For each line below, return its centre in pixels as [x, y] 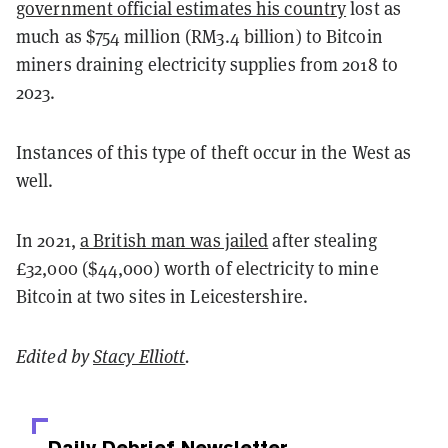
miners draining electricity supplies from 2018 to [207, 63]
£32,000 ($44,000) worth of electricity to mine [197, 267]
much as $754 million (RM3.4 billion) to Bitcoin [199, 35]
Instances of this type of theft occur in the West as [214, 151]
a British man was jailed [174, 239]
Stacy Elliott [139, 355]
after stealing [322, 239]
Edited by [54, 355]
